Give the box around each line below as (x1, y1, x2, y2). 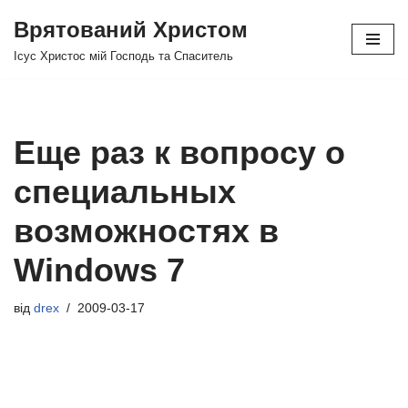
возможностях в (14, 212, 279, 250)
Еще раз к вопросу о (14, 134, 345, 171)
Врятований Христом (14, 17, 248, 42)
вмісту (14, 85, 54, 100)
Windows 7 (14, 251, 185, 289)
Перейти (14, 41, 66, 56)
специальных (14, 173, 236, 210)
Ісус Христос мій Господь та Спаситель (14, 50, 233, 63)
